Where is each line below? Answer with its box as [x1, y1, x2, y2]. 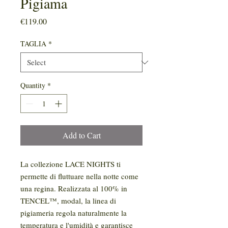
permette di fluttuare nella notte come [20, 171, 138, 182]
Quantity [20, 80, 45, 91]
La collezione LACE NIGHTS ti [20, 159, 121, 169]
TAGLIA [20, 39, 46, 49]
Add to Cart [62, 130, 101, 141]
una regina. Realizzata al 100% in [20, 183, 127, 194]
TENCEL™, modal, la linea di [20, 195, 116, 206]
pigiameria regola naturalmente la [20, 208, 127, 218]
